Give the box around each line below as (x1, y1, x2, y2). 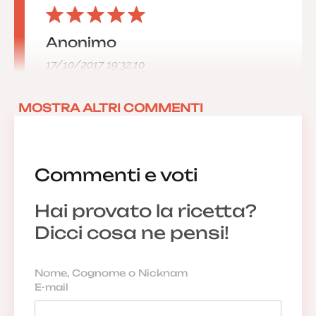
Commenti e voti (34, 164, 197, 186)
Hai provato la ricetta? (34, 200, 257, 221)
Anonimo (46, 34, 116, 51)
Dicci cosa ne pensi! (34, 221, 229, 243)
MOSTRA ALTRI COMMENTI (18, 101, 203, 115)
